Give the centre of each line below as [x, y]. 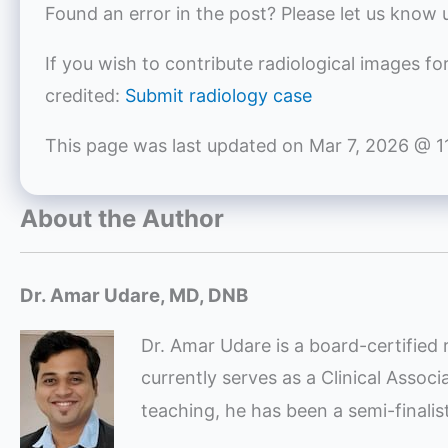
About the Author [122, 219]
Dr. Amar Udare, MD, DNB [134, 296]
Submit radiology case [218, 96]
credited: [85, 96]
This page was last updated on [177, 146]
